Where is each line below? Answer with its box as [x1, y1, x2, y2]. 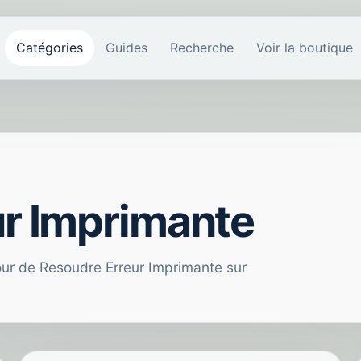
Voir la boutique [256, 39, 353, 56]
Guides [106, 39, 147, 56]
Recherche [170, 39, 234, 56]
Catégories [16, 39, 83, 56]
